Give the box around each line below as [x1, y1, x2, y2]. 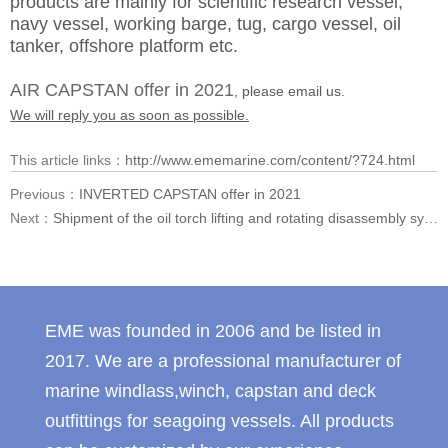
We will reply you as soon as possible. [10, 107, 249, 123]
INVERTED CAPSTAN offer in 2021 [79, 186, 301, 202]
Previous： [10, 186, 79, 202]
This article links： [10, 152, 125, 168]
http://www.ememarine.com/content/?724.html [125, 152, 415, 168]
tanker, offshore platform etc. [10, 36, 238, 56]
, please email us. [234, 83, 349, 99]
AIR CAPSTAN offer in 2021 [10, 80, 234, 100]
